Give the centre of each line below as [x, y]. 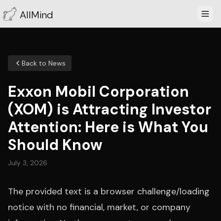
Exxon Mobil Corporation [98, 92]
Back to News [44, 63]
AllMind [37, 15]
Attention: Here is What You [108, 127]
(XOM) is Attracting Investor [110, 109]
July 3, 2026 [28, 163]
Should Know [55, 145]
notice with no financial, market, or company [99, 207]
